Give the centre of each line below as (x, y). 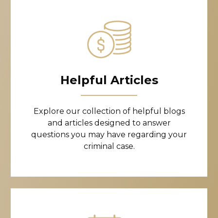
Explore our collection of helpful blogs (109, 111)
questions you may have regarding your (109, 134)
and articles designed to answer (109, 123)
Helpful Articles (109, 80)
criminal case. (109, 146)
